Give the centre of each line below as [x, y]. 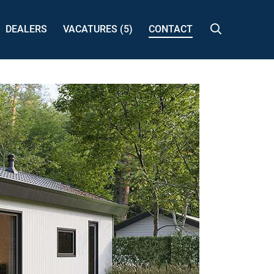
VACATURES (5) [98, 29]
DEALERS [26, 29]
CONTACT [171, 29]
